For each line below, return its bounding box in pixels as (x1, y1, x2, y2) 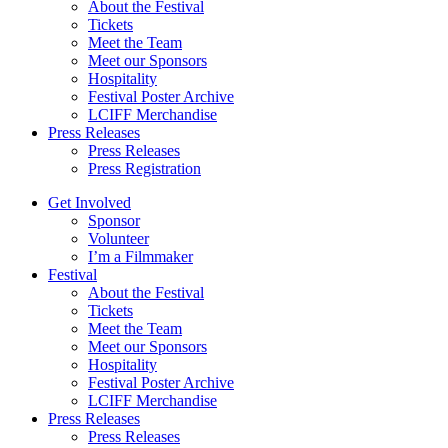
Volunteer (88, 230, 149, 248)
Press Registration (88, 160, 201, 178)
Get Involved (48, 194, 131, 212)
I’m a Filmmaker (88, 248, 193, 266)
